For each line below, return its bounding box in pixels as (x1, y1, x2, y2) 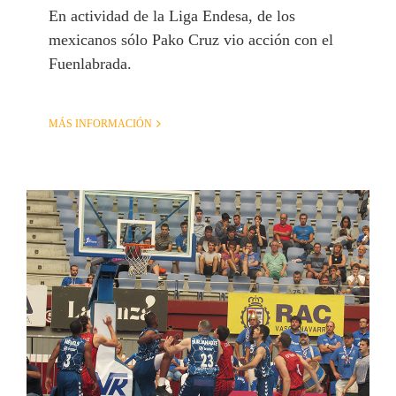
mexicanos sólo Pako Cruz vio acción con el (49, 31, 333, 49)
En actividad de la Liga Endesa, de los (49, 7, 295, 26)
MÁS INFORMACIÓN (49, 118, 152, 131)
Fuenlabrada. (49, 55, 132, 73)
